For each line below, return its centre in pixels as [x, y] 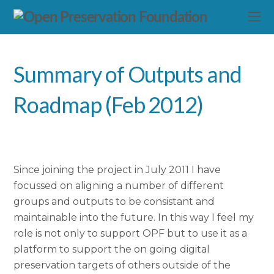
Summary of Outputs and [128, 74]
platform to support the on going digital [112, 249]
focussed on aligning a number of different [119, 185]
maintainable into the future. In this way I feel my [134, 217]
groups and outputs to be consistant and [114, 201]
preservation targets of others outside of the [122, 265]
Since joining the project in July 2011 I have [117, 169]
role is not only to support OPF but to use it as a [131, 233]
